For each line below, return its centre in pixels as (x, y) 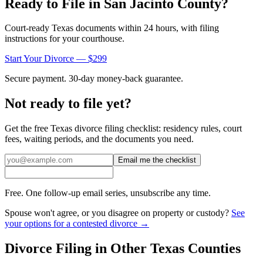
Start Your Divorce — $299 (56, 59)
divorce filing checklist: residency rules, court (157, 129)
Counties (213, 249)
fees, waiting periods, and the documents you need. (99, 139)
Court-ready (28, 28)
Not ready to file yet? (68, 104)
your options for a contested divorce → (77, 224)
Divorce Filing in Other (77, 249)
